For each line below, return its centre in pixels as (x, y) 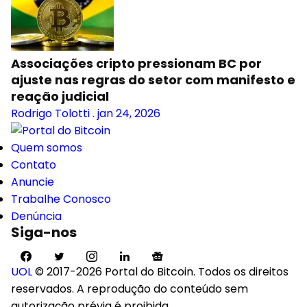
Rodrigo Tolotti (50, 113)
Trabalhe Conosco (61, 199)
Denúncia (36, 216)
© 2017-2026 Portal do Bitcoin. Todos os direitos (162, 272)
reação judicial (60, 96)
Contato (34, 165)
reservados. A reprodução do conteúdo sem (130, 289)
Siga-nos (44, 232)
